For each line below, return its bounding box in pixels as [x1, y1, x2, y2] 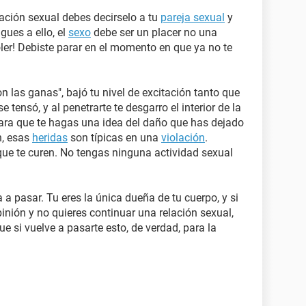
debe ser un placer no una [91, 26, 217, 39]
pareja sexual [161, 11, 225, 24]
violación [161, 131, 205, 144]
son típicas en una [68, 131, 161, 144]
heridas [32, 131, 68, 144]
